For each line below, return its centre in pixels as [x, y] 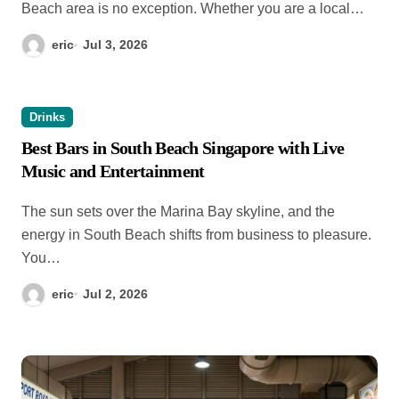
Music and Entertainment [113, 171]
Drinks [47, 117]
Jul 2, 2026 [116, 293]
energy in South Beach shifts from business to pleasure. [196, 234]
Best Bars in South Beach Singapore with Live [183, 147]
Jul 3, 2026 [116, 45]
